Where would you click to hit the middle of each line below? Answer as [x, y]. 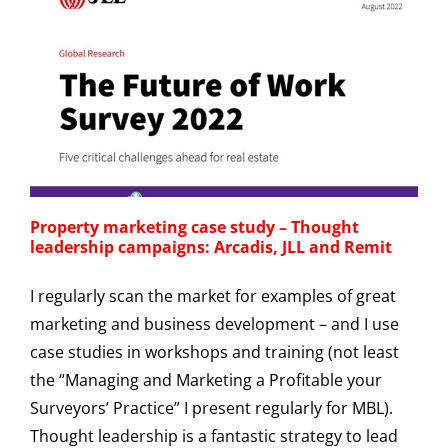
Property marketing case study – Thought [194, 227]
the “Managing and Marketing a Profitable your [206, 380]
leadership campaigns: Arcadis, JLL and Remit [211, 247]
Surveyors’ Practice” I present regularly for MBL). [211, 408]
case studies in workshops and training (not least [214, 352]
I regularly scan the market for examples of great [213, 296]
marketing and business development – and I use [214, 324]
